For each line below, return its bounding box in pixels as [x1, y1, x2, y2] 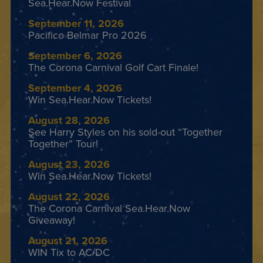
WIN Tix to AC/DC [28, 245, 110, 260]
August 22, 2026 [28, 189, 110, 205]
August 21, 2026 [28, 233, 107, 249]
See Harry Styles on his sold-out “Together [28, 124, 222, 140]
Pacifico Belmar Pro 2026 [28, 28, 147, 43]
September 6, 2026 [28, 48, 122, 64]
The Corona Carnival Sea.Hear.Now [28, 201, 190, 216]
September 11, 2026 [28, 16, 124, 32]
